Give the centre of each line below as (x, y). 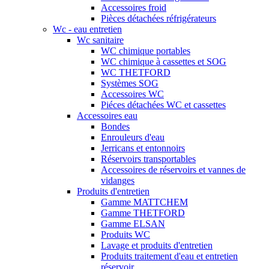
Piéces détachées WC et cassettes (163, 105)
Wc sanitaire (100, 40)
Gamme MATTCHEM (144, 202)
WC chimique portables (146, 51)
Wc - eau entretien (87, 29)
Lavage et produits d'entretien (157, 246)
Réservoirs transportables (148, 159)
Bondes (115, 127)
